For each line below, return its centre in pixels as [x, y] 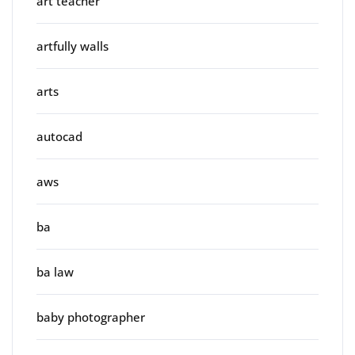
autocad [59, 136]
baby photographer [91, 317]
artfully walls [73, 46]
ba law [55, 271]
